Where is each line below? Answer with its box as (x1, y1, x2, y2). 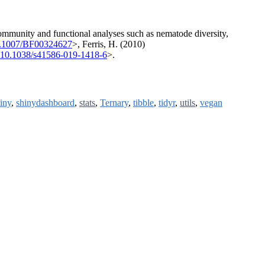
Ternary (100, 98, 128, 108)
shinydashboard (16, 98, 75, 108)
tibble (133, 98, 154, 108)
